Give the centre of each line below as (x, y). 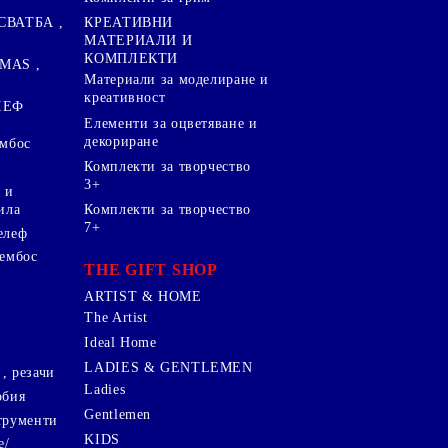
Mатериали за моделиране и (177, 80)
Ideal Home (120, 343)
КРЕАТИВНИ (129, 23)
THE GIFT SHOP (151, 270)
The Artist (116, 317)
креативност (125, 98)
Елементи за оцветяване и (171, 123)
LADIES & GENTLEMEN (168, 368)
